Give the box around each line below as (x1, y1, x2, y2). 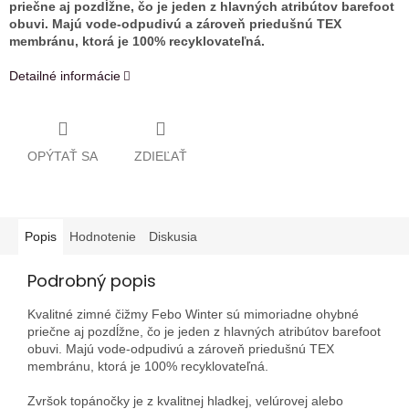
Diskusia (149, 228, 197, 244)
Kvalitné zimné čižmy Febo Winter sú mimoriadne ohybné (27, 306, 359, 321)
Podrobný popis (27, 268, 156, 292)
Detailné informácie (9, 68, 121, 84)
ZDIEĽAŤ (134, 148, 187, 163)
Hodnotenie (69, 228, 136, 244)
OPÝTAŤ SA (27, 148, 98, 163)
